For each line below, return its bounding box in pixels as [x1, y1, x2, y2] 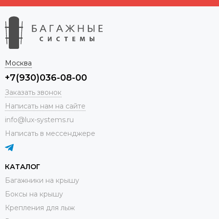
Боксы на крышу [5, 189, 63, 198]
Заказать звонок [5, 88, 62, 97]
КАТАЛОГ [5, 162, 40, 171]
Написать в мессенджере [5, 129, 95, 138]
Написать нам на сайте [5, 101, 86, 110]
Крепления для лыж [5, 203, 75, 212]
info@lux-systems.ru [5, 115, 74, 124]
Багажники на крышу [5, 175, 79, 185]
